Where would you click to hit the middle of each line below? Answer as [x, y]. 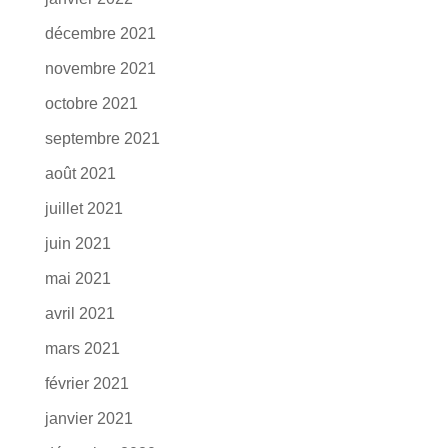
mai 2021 [77, 278]
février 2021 [86, 383]
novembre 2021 [100, 68]
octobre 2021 [91, 103]
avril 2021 [79, 313]
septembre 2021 [102, 138]
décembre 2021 [100, 33]
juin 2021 [77, 243]
